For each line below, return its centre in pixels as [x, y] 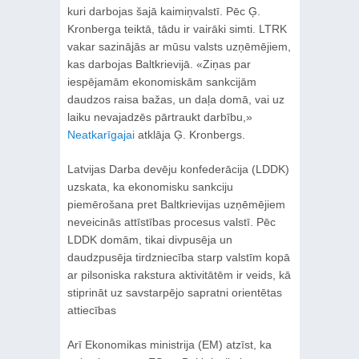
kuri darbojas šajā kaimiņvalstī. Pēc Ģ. [163, 11]
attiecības [91, 310]
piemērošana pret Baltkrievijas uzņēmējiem [176, 204]
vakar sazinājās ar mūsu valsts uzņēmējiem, [179, 46]
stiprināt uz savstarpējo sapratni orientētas [174, 292]
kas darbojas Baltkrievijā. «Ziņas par [159, 64]
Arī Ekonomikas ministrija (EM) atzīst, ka [169, 345]
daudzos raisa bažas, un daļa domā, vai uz [175, 99]
